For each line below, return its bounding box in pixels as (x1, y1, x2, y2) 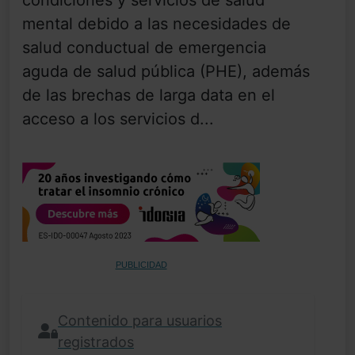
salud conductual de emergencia (22, 38, 266, 58)
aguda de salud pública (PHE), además (22, 62, 310, 82)
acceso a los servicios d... (22, 109, 214, 129)
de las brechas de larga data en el (22, 86, 275, 105)
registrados (58, 334, 134, 351)
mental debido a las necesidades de (22, 14, 291, 34)
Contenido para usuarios (58, 312, 222, 330)
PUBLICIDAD (115, 260, 167, 270)
